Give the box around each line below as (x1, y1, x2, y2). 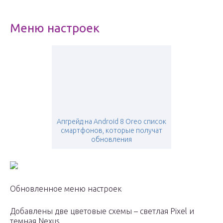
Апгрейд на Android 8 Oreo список (57, 117, 166, 126)
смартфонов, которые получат (61, 126, 162, 135)
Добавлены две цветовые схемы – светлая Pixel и (10, 207, 194, 216)
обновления (91, 135, 132, 144)
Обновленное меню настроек (10, 184, 122, 194)
